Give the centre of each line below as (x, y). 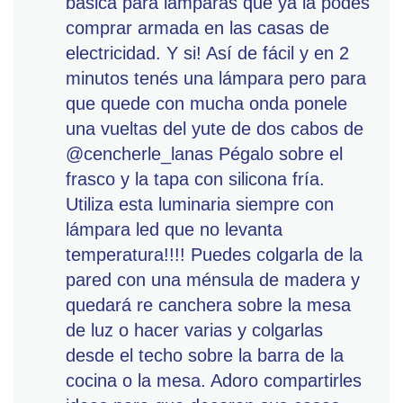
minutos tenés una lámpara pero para (216, 78)
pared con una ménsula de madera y (213, 279)
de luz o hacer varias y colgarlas (194, 330)
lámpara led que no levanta (174, 229)
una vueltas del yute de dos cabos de (215, 128)
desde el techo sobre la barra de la (205, 355)
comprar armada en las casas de (197, 27)
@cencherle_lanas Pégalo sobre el (204, 153)
